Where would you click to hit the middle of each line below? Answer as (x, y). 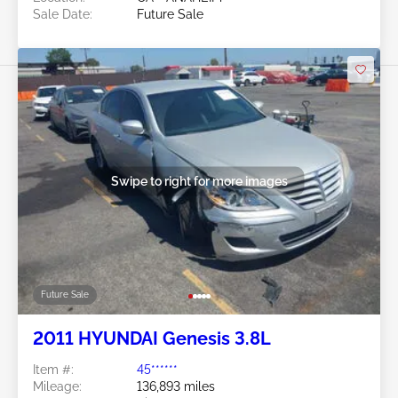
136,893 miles (176, 386)
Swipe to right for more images (199, 181)
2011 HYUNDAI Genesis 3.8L (152, 338)
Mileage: (57, 386)
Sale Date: (63, 15)
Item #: (53, 369)
